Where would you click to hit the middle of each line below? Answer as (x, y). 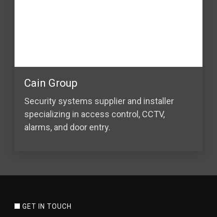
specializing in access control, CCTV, (94, 114)
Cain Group (51, 83)
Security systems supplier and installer (99, 101)
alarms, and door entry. (67, 127)
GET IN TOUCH (47, 206)
